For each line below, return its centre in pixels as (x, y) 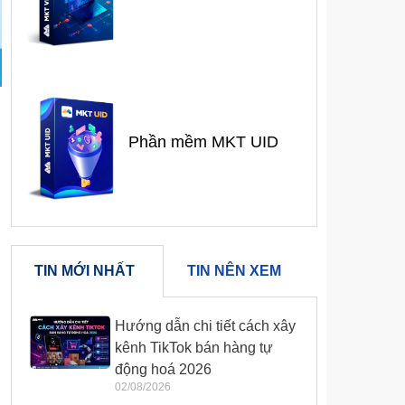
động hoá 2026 (164, 370)
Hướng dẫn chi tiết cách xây (206, 326)
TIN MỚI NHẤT (84, 271)
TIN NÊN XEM (235, 271)
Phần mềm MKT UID (203, 142)
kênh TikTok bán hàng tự (194, 348)
